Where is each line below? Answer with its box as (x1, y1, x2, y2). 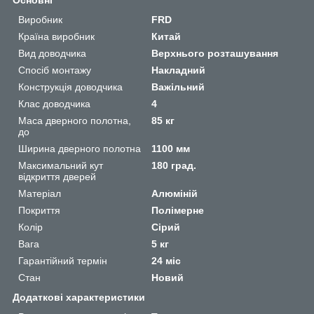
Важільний (151, 81, 205, 93)
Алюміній (151, 187, 198, 199)
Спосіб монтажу (18, 64, 91, 76)
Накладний (151, 64, 206, 76)
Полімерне (151, 204, 205, 216)
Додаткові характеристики (13, 291, 145, 303)
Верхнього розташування (151, 47, 279, 59)
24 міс (151, 254, 182, 266)
